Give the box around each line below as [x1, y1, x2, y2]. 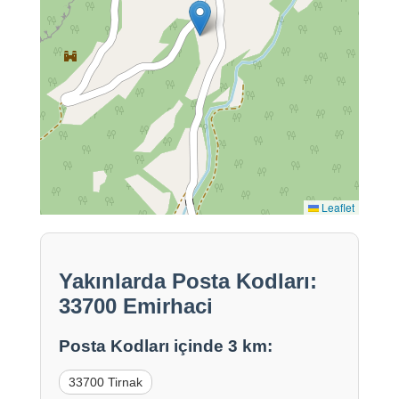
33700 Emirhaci [58, 294, 213, 319]
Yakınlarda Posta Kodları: [58, 269, 317, 294]
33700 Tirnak [68, 375, 142, 390]
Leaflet [319, 199, 355, 216]
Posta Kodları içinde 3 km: [58, 337, 273, 356]
